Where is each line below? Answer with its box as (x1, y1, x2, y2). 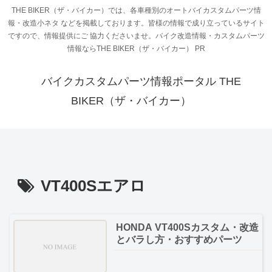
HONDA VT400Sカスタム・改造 (116, 222, 259, 233)
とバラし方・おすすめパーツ (116, 234, 243, 245)
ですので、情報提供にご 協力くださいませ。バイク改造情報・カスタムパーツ (7, 32, 265, 41)
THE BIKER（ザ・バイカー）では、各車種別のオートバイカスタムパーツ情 (11, 6, 261, 15)
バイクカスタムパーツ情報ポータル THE (41, 75, 241, 88)
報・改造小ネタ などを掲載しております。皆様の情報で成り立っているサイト (7, 19, 265, 28)
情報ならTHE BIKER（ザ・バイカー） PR (67, 44, 205, 53)
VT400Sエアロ (41, 176, 146, 195)
